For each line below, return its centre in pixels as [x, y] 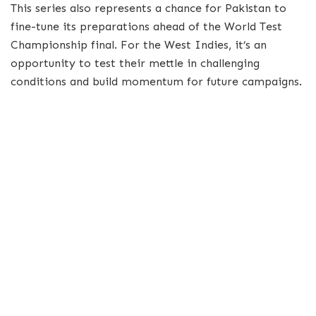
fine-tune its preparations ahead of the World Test [146, 27]
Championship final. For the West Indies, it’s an [139, 45]
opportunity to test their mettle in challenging [135, 63]
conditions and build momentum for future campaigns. [156, 82]
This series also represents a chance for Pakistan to [148, 8]
